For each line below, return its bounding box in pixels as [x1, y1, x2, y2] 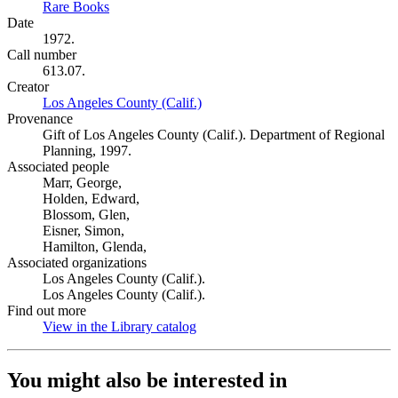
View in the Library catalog [43, 319, 196, 334]
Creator [7, 79, 49, 94]
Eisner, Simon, [43, 223, 124, 238]
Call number [7, 47, 76, 62]
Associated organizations [7, 255, 147, 270]
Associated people [7, 159, 109, 174]
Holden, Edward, [43, 191, 139, 206]
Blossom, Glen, [43, 207, 130, 222]
